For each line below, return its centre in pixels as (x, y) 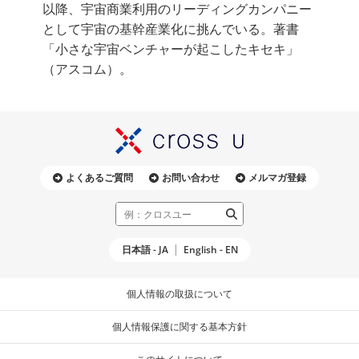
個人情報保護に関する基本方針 (179, 327)
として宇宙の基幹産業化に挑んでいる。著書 (170, 29)
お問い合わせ (191, 178)
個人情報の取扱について (179, 294)
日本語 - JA (145, 250)
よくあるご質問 (99, 178)
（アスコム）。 (87, 69)
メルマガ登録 (277, 178)
